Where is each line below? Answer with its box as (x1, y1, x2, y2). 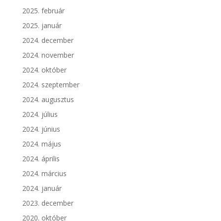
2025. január (22, 20, 62, 30)
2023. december (22, 198, 74, 208)
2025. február (22, 5, 65, 15)
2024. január (22, 183, 62, 193)
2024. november (22, 50, 74, 60)
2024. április (22, 153, 60, 163)
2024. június (22, 124, 60, 134)
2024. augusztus (22, 94, 74, 104)
